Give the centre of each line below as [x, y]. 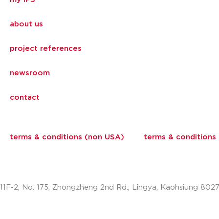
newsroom [30, 73]
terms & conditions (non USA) [67, 137]
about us [26, 24]
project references [46, 49]
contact [25, 98]
